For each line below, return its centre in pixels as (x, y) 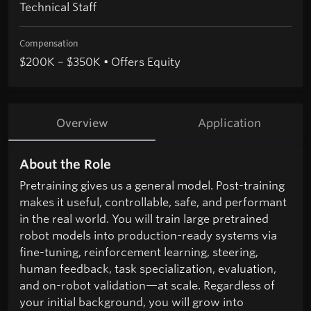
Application (229, 123)
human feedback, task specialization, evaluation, (148, 268)
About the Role (65, 164)
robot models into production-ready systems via (148, 235)
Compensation (49, 43)
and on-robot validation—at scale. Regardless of (147, 285)
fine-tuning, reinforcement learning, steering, (139, 251)
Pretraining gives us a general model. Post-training (152, 185)
